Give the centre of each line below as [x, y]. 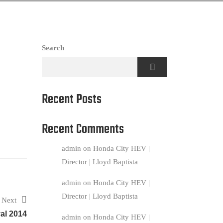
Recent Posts [71, 100]
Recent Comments [83, 130]
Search [53, 48]
